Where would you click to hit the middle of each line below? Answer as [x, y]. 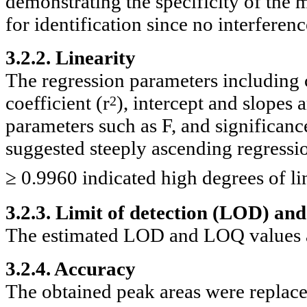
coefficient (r [58, 102]
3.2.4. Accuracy [71, 268]
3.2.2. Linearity [71, 57]
